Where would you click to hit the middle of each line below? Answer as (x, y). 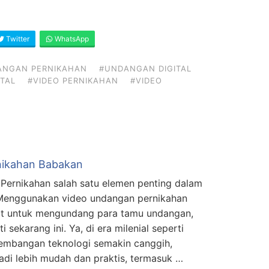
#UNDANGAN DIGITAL (145, 69)
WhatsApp (71, 39)
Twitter (17, 39)
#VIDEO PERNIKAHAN (73, 81)
